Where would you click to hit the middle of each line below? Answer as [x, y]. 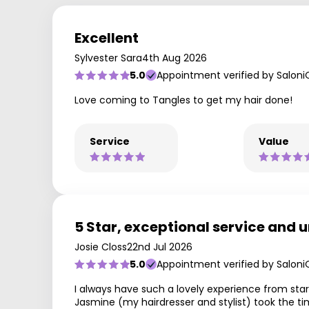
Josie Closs [101, 247]
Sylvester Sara [108, 58]
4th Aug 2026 [175, 58]
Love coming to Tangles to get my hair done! [183, 100]
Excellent [107, 38]
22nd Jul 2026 [160, 247]
